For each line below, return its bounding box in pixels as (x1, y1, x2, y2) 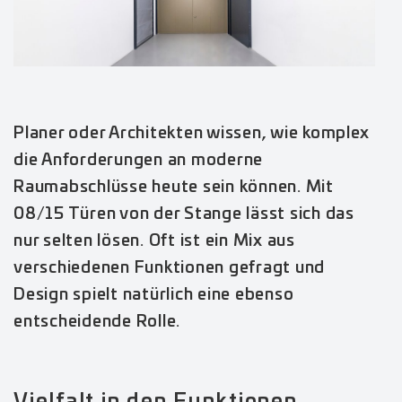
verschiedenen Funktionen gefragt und (13, 259, 325, 276)
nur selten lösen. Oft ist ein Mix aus (13, 232, 295, 249)
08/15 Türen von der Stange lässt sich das (13, 205, 354, 223)
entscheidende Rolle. (13, 313, 185, 330)
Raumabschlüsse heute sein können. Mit (13, 179, 334, 196)
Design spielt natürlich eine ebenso (13, 286, 294, 303)
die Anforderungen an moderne (13, 152, 263, 169)
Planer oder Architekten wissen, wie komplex (13, 125, 370, 142)
